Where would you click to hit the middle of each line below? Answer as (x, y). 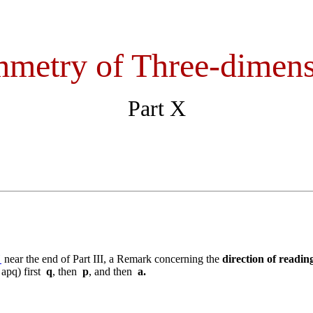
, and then (113, 271)
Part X (156, 108)
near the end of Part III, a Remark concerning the (112, 259)
